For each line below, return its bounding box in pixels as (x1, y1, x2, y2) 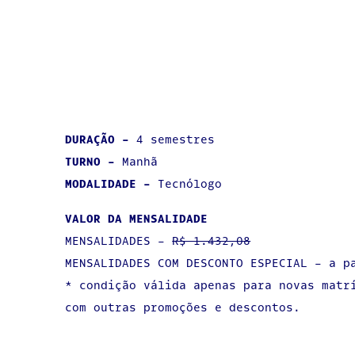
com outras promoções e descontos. (65, 300, 301, 315)
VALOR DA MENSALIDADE (65, 211, 208, 227)
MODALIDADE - (65, 176, 158, 192)
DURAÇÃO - (65, 132, 137, 147)
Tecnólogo (158, 176, 223, 192)
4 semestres (136, 132, 216, 147)
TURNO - (65, 154, 123, 170)
